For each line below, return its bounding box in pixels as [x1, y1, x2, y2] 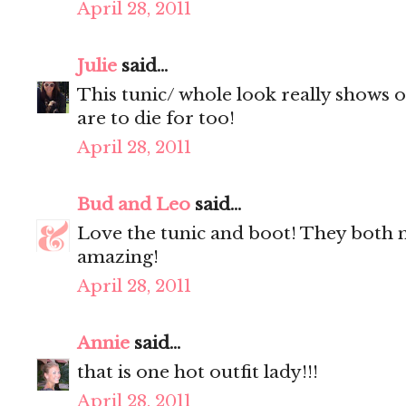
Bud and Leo [77, 194, 190, 216]
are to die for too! [77, 108, 235, 130]
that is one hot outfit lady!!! [77, 362, 318, 383]
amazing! [77, 246, 159, 268]
